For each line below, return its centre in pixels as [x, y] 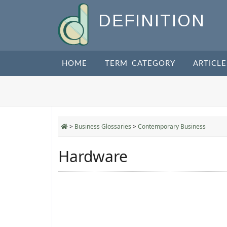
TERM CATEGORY [140, 64]
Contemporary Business [172, 126]
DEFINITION [152, 21]
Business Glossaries [103, 126]
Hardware [93, 156]
